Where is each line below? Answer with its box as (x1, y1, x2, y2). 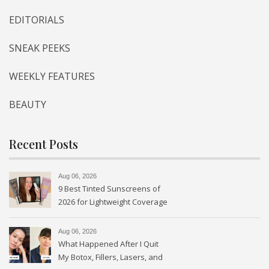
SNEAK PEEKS (9, 41, 70, 55)
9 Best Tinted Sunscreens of (58, 183, 160, 194)
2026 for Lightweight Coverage (58, 196, 168, 207)
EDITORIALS (9, 13, 64, 26)
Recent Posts (9, 135, 78, 152)
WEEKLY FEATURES (9, 69, 95, 83)
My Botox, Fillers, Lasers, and (58, 251, 163, 262)
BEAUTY (9, 97, 46, 111)
